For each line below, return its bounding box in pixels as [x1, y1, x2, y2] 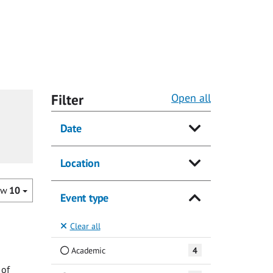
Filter [51, 91, 83, 109]
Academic [68, 244, 105, 257]
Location [60, 156, 99, 171]
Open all [171, 91, 211, 105]
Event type [60, 191, 108, 205]
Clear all [69, 220, 101, 232]
